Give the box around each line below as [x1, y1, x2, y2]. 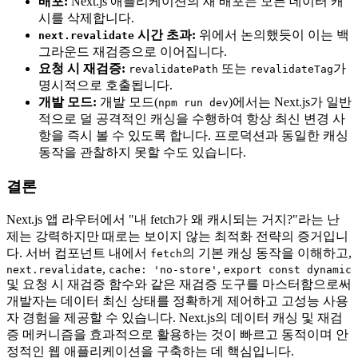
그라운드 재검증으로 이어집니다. [38, 44, 227, 58]
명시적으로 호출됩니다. [38, 78, 173, 92]
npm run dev [158, 96, 229, 109]
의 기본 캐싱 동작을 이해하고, [182, 246, 352, 261]
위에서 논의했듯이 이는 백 [196, 27, 349, 42]
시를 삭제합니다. [38, 10, 134, 25]
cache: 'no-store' [109, 264, 217, 276]
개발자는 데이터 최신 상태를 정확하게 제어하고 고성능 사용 [6, 294, 348, 308]
